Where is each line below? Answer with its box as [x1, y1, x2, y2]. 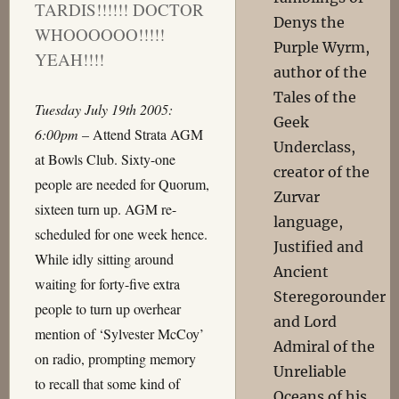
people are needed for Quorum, [34, 175, 209, 193]
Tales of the [273, 88, 357, 106]
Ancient [273, 263, 330, 281]
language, [273, 213, 344, 231]
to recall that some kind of [34, 374, 180, 393]
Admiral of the [273, 338, 376, 355]
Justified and [273, 238, 364, 256]
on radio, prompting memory [34, 349, 196, 368]
